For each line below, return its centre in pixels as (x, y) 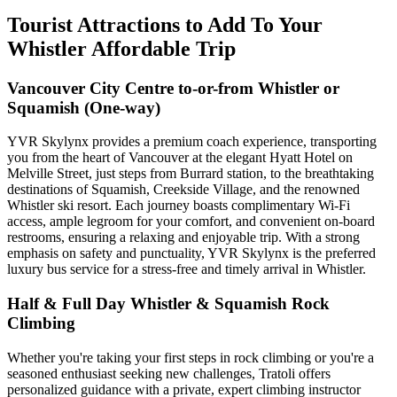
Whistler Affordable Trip (121, 48)
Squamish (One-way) (84, 107)
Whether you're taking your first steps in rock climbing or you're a (191, 357)
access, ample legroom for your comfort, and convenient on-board (191, 222)
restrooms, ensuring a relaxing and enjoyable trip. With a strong (183, 237)
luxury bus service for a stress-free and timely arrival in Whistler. (187, 269)
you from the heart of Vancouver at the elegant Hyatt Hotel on (180, 158)
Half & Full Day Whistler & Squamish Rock (168, 304)
